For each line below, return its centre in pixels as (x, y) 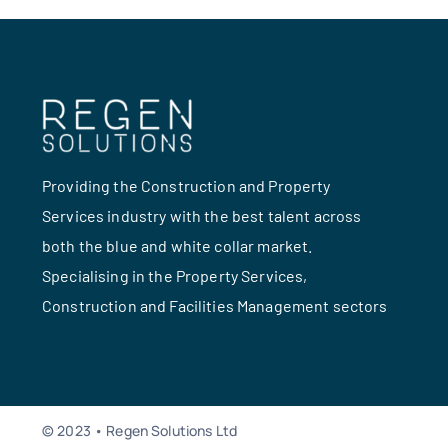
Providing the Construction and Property (186, 186)
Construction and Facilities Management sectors (214, 306)
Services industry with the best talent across (201, 216)
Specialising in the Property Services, (174, 276)
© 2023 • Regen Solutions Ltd (139, 431)
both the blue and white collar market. (177, 246)
